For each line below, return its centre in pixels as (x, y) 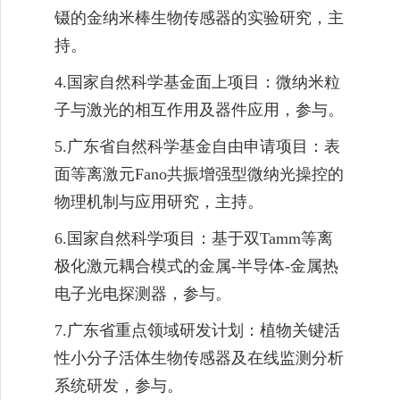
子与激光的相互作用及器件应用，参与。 (199, 109)
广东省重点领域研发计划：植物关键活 (204, 330)
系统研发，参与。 (119, 385)
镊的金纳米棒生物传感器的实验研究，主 (199, 17)
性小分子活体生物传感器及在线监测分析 (199, 358)
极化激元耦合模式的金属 (143, 266)
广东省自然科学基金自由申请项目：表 (204, 146)
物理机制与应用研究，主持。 (159, 201)
